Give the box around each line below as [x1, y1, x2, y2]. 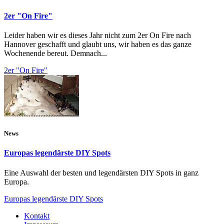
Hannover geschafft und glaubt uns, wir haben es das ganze [4, 40, 191, 49]
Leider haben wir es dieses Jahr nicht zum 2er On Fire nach [4, 31, 191, 40]
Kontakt [24, 211, 49, 220]
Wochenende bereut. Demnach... [4, 49, 107, 58]
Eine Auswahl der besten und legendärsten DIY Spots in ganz [4, 168, 198, 177]
